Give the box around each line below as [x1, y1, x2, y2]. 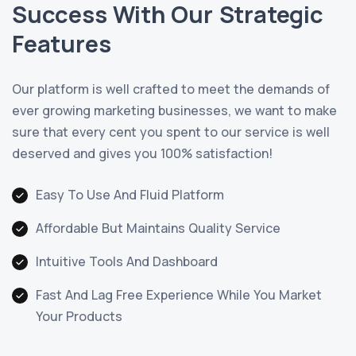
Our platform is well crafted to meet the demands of [12, 80, 330, 99]
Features [12, 28, 111, 60]
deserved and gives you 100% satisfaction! [12, 145, 273, 163]
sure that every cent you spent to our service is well [12, 123, 330, 141]
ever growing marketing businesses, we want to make [12, 102, 337, 120]
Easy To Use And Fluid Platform [36, 186, 224, 204]
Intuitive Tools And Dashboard [36, 253, 218, 271]
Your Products [36, 308, 122, 326]
